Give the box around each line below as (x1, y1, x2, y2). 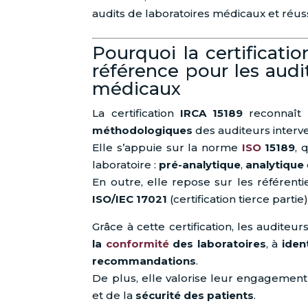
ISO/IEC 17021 (92, 192, 168, 206)
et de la (92, 289, 136, 302)
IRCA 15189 (179, 107, 243, 120)
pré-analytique (159, 158, 241, 172)
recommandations (92, 254, 197, 268)
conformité (105, 237, 169, 251)
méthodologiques (92, 124, 193, 137)
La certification (92, 107, 180, 120)
